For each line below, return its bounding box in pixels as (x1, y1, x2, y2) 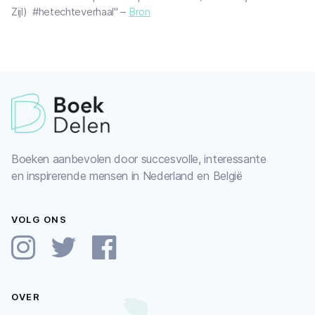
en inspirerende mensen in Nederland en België (11, 169, 243, 183)
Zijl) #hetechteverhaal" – (11, 5, 129, 18)
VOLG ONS (11, 214, 67, 225)
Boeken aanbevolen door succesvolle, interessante (11, 152, 266, 166)
